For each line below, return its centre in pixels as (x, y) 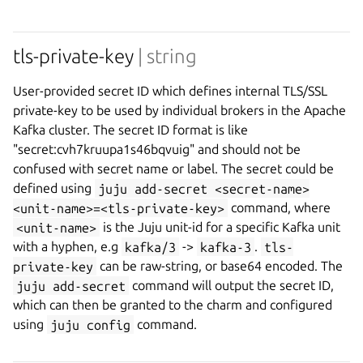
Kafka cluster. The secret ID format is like (130, 130)
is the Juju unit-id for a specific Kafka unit (220, 227)
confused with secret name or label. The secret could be (173, 169)
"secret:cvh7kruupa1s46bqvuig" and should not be (157, 149)
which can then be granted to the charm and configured (173, 305)
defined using (54, 188)
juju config (90, 325)
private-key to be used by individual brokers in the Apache (179, 111)
